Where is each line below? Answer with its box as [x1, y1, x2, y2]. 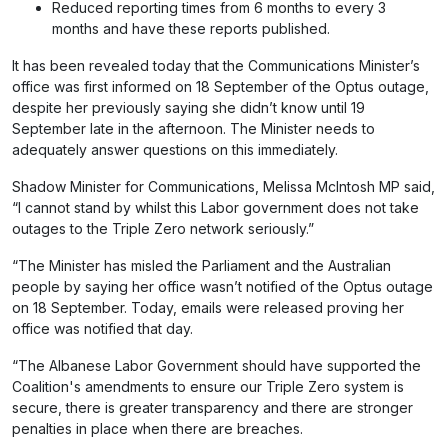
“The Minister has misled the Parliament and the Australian [12, 257, 391, 274]
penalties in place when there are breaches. [12, 420, 303, 437]
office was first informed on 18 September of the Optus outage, [12, 78, 429, 95]
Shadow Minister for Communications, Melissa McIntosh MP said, [12, 178, 435, 195]
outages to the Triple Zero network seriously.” [12, 220, 314, 237]
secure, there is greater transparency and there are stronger [12, 399, 413, 416]
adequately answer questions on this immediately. [12, 141, 338, 158]
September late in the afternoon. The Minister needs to [12, 120, 375, 137]
